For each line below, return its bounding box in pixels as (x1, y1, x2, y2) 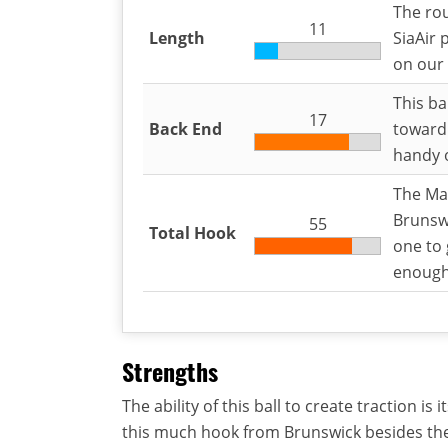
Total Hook (149, 221, 236, 244)
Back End (149, 117, 222, 140)
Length (149, 26, 205, 49)
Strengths (122, 352, 218, 389)
